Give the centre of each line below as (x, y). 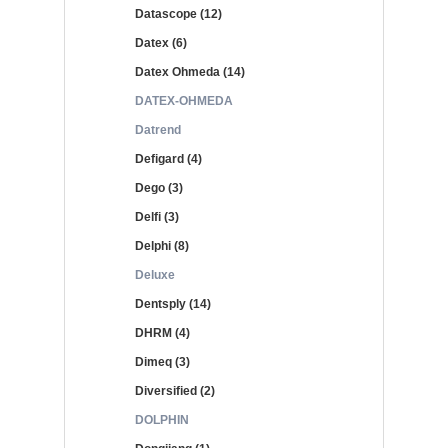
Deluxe (155, 275)
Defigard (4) (168, 159)
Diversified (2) (175, 391)
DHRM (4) (162, 333)
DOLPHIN (162, 420)
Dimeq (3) (162, 362)
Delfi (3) (157, 217)
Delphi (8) (162, 246)
